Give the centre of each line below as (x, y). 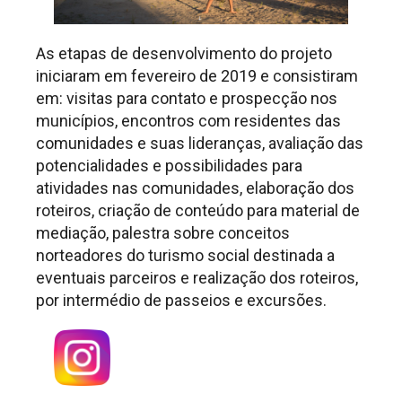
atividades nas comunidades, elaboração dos (195, 188)
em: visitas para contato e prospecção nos (187, 99)
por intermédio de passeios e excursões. (181, 301)
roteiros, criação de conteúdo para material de (198, 211)
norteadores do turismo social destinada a (185, 256)
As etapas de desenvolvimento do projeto (184, 54)
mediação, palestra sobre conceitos (163, 233)
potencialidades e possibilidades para (169, 166)
